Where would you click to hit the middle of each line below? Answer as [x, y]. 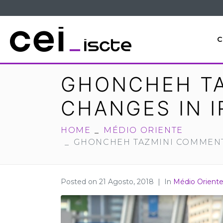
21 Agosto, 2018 [126, 182]
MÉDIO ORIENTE [143, 130]
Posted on [80, 182]
